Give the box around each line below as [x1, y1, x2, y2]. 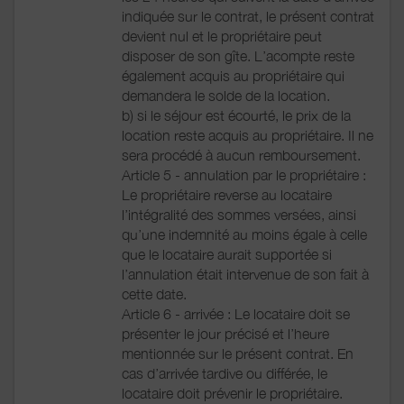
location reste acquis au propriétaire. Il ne [122, 126, 373, 143]
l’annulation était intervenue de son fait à [122, 265, 369, 282]
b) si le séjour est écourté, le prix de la [122, 106, 351, 124]
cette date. [122, 285, 187, 302]
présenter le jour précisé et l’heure [122, 325, 329, 342]
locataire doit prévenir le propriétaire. [122, 384, 343, 401]
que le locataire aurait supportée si [122, 245, 332, 262]
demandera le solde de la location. [122, 87, 330, 104]
